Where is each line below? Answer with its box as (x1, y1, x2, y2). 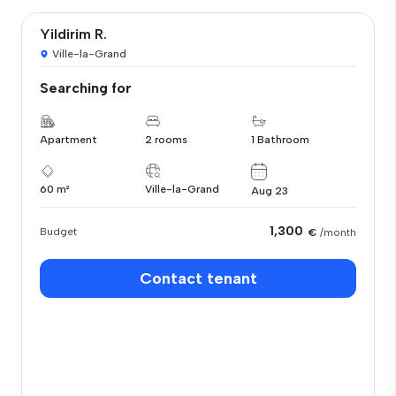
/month (320, 225, 356, 239)
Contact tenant (139, 268, 257, 288)
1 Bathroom (250, 133, 309, 146)
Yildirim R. (40, 26, 107, 42)
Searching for (40, 80, 132, 96)
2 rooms (145, 133, 188, 146)
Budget (40, 225, 77, 238)
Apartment (40, 133, 97, 146)
